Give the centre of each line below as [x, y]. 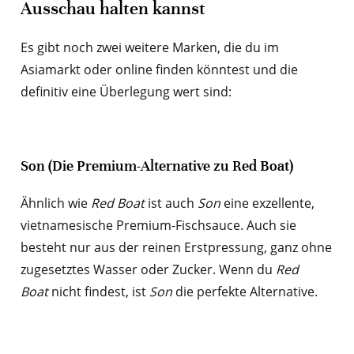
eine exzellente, [267, 203]
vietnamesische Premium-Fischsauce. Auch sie [158, 225]
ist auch [171, 203]
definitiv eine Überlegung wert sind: [126, 91]
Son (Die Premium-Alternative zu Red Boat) [156, 166]
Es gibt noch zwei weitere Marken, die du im [149, 47]
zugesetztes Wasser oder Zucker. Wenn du [148, 269]
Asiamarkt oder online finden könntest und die [159, 69]
